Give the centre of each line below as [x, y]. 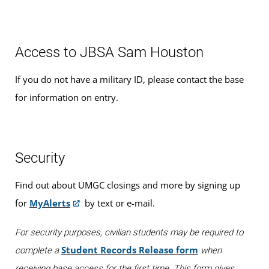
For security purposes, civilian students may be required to [129, 232]
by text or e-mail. [119, 203]
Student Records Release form [130, 249]
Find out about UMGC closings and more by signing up [128, 185]
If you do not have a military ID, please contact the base [129, 79]
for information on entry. [67, 97]
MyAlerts [50, 203]
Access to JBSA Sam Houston [109, 52]
